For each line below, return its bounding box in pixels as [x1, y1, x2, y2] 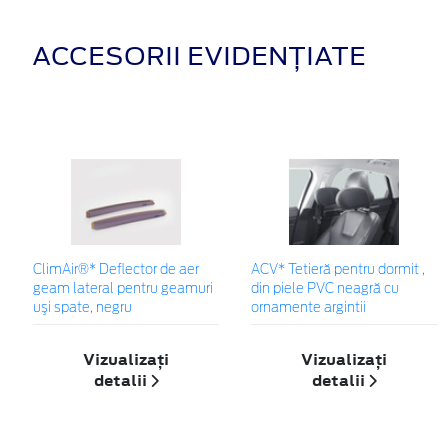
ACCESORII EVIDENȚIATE [32, 38, 366, 75]
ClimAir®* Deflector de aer [33, 264, 199, 278]
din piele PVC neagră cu [251, 283, 400, 297]
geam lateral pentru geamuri [33, 283, 213, 297]
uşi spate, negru [33, 302, 132, 316]
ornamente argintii [251, 302, 367, 316]
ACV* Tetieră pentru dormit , [251, 264, 426, 278]
